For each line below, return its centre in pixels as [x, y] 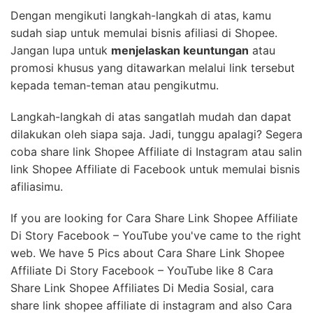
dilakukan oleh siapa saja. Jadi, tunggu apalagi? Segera [156, 224]
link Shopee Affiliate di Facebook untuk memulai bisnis [155, 259]
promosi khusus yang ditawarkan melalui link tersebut [153, 158]
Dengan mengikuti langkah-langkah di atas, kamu [141, 105]
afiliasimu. [37, 276]
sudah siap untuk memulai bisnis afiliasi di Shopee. [144, 123]
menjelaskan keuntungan [180, 140]
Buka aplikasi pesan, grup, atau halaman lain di [162, 36]
